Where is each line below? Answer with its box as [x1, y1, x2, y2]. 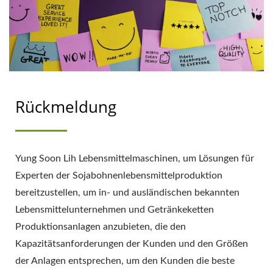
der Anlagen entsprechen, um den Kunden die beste [15, 255, 235, 266]
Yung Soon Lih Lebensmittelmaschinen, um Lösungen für [15, 153, 254, 163]
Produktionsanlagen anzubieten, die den [15, 221, 186, 232]
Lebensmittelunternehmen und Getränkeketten [15, 204, 214, 214]
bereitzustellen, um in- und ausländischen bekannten [15, 187, 239, 197]
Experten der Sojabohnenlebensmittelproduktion [15, 170, 222, 180]
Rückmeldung [15, 95, 116, 118]
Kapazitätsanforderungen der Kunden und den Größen [15, 238, 248, 249]
